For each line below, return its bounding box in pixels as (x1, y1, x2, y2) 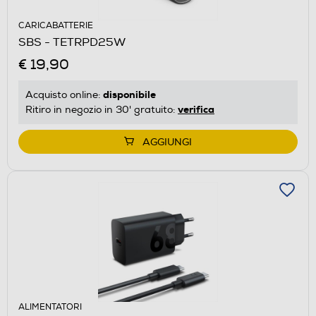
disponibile (103, 87, 156, 101)
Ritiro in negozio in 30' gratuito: (25, 103, 178, 116)
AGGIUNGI (142, 135, 192, 148)
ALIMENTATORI (18, 301, 82, 312)
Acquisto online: (25, 88, 103, 101)
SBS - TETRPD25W (18, 35, 126, 49)
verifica (178, 102, 214, 116)
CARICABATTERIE (18, 20, 93, 31)
